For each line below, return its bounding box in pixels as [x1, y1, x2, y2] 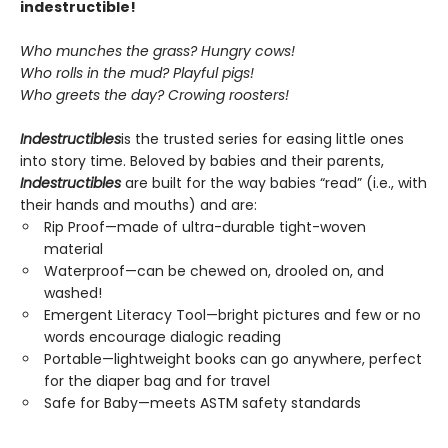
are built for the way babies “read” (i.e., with [125, 173, 427, 193]
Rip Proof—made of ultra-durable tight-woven [44, 217, 366, 237]
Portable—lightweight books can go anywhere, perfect [44, 349, 422, 369]
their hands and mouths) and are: [20, 195, 257, 215]
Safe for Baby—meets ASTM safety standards [44, 393, 361, 413]
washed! [44, 283, 102, 303]
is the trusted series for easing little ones [121, 129, 404, 149]
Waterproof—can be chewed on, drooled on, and [44, 261, 384, 281]
